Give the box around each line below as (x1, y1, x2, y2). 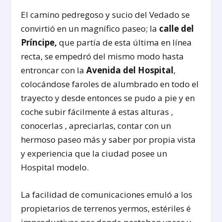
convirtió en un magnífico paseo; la (21, 23, 160, 35)
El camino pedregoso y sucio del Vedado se (21, 9, 190, 21)
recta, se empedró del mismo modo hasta (21, 51, 184, 62)
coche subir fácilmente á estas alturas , (21, 106, 173, 118)
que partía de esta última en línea (57, 37, 192, 49)
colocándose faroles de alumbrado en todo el (21, 78, 199, 90)
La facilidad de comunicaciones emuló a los (21, 189, 193, 201)
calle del (159, 23, 194, 35)
